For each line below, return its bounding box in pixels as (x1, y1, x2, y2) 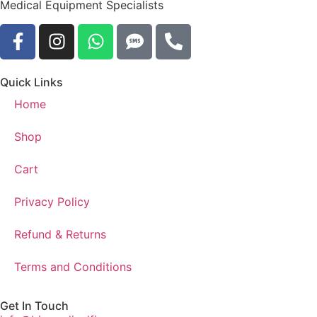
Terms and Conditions (14, 259, 132, 274)
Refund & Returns (14, 226, 106, 241)
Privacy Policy (14, 194, 90, 209)
